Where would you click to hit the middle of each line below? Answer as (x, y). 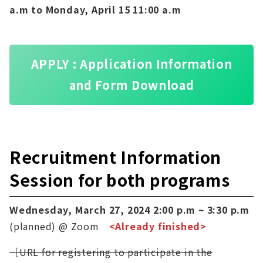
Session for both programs (120, 179)
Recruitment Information (116, 156)
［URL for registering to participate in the (111, 252)
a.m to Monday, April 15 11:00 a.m (95, 9)
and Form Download (131, 85)
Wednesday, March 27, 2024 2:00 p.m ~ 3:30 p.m (129, 209)
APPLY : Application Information (131, 64)
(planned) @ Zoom (59, 226)
